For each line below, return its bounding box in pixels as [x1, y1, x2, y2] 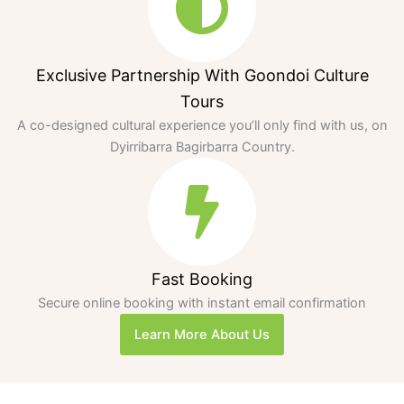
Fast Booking [151, 270, 252, 289]
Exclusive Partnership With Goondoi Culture [35, 66, 369, 86]
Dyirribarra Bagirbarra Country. [109, 139, 295, 156]
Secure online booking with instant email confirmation [38, 295, 366, 312]
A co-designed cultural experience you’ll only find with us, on [16, 117, 388, 134]
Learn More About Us [134, 326, 270, 344]
